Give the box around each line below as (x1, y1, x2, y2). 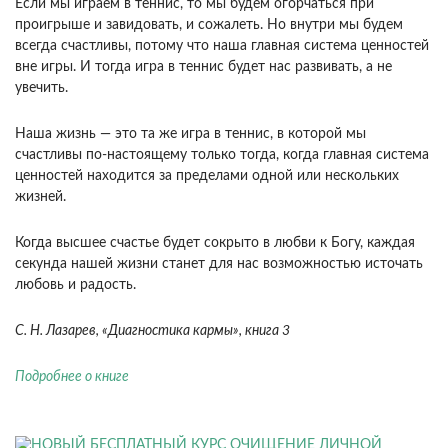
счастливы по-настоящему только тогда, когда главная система (15, 147, 429, 162)
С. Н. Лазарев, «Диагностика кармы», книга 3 (15, 323, 290, 338)
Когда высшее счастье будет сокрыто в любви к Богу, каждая (15, 235, 415, 250)
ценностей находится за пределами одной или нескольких (15, 168, 399, 183)
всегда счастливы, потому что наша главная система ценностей (15, 38, 429, 53)
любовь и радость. (15, 277, 136, 292)
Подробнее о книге (15, 369, 129, 384)
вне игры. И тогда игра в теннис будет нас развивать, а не (15, 59, 392, 74)
